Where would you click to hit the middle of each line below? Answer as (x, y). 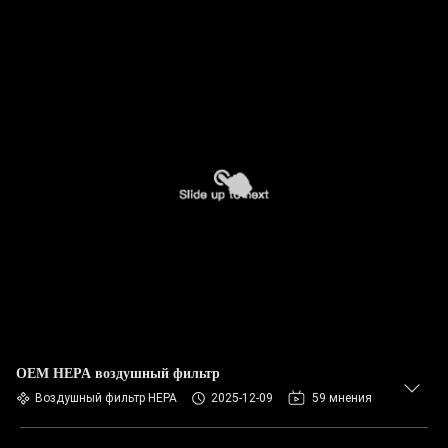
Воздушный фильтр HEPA (106, 398)
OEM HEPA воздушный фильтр (118, 373)
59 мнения (342, 398)
